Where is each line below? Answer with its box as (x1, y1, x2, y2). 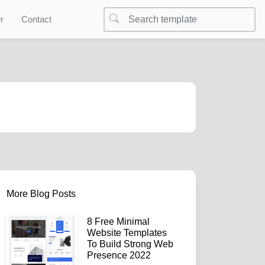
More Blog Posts (7, 189, 76, 199)
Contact (21, 14, 51, 24)
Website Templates (87, 228, 167, 238)
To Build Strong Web (87, 239, 173, 249)
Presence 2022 (87, 250, 151, 260)
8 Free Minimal (87, 216, 150, 227)
